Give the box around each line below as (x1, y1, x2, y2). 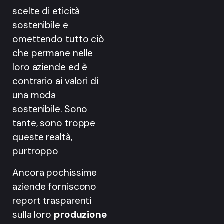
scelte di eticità (12, 5, 80, 18)
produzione (53, 208, 107, 221)
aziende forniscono (12, 180, 97, 193)
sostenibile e (12, 19, 68, 32)
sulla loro (12, 208, 54, 221)
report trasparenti (12, 194, 92, 207)
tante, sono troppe (12, 117, 96, 130)
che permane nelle (12, 47, 93, 60)
